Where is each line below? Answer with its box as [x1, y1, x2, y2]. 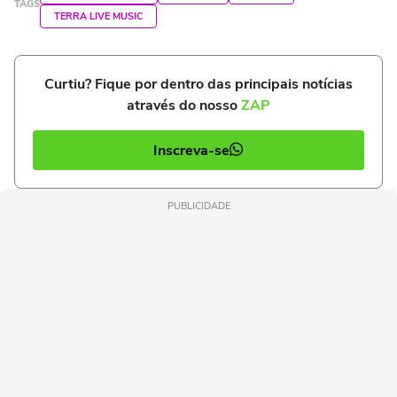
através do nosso [127, 96, 241, 115]
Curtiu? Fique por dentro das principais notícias [44, 74, 353, 94]
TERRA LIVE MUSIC [54, 10, 143, 23]
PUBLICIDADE [167, 199, 230, 213]
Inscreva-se [153, 140, 230, 160]
